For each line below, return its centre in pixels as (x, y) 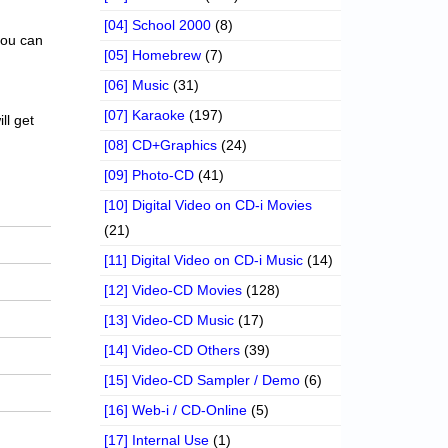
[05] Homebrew (153, 55)
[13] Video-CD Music (169, 320)
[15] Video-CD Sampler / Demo (202, 380)
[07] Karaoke (145, 115)
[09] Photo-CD (149, 175)
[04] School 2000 (158, 25)
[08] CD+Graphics (161, 145)
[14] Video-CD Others (172, 350)
